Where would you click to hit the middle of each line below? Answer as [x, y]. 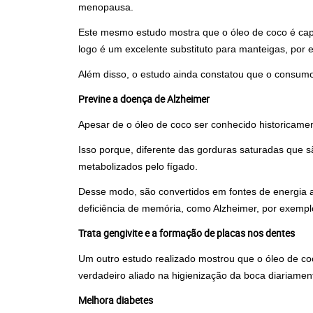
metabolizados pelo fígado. [138, 166]
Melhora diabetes [116, 300]
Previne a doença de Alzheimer [144, 99]
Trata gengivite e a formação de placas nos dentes [187, 233]
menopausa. [106, 7]
